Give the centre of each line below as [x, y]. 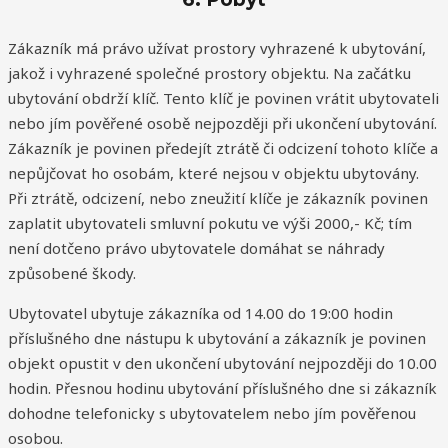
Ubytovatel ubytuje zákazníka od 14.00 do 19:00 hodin [200, 313]
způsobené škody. [72, 273]
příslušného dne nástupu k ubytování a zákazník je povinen [217, 338]
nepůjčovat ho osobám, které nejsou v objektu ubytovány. [213, 173]
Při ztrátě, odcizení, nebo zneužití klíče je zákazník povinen [218, 198]
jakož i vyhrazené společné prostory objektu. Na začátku [209, 73]
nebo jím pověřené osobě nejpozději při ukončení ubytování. [222, 123]
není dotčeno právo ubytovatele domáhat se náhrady [196, 248]
